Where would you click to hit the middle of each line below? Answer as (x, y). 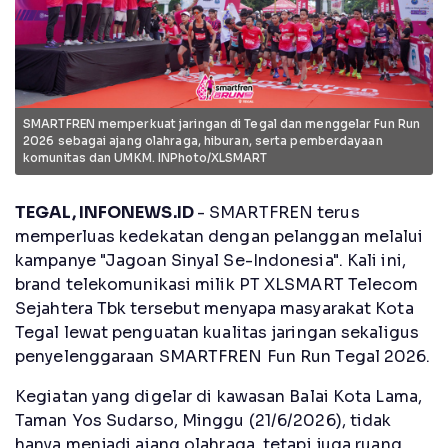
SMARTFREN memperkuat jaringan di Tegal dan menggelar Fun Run (222, 123)
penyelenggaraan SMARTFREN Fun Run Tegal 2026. (223, 356)
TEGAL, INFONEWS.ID (106, 212)
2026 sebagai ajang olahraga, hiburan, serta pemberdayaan (203, 140)
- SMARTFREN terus (278, 212)
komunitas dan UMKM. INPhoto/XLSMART (145, 157)
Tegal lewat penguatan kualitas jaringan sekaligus (217, 332)
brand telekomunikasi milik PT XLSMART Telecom (217, 284)
